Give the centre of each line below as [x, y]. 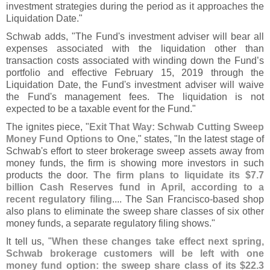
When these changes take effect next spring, [158, 241]
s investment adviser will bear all [192, 36]
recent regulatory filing [59, 199]
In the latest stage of [221, 139]
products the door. [50, 175]
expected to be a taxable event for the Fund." [101, 109]
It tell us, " [29, 241]
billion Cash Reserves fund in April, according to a [135, 187]
